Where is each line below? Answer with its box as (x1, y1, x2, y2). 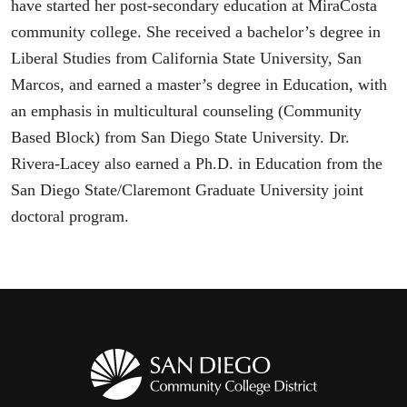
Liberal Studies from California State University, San (11, 48, 362, 67)
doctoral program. (11, 206, 129, 225)
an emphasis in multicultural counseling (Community (11, 101, 362, 120)
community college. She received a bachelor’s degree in (11, 22, 381, 41)
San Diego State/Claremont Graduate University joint (11, 180, 363, 199)
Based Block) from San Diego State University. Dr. (11, 127, 350, 146)
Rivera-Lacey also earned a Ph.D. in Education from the (11, 154, 382, 173)
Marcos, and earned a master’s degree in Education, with (11, 74, 387, 94)
